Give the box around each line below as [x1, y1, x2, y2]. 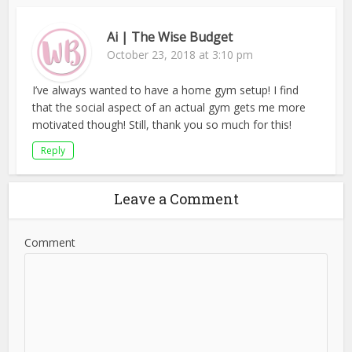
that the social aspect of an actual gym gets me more [32, 100, 306, 115]
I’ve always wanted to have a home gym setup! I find [32, 82, 299, 98]
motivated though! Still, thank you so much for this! [32, 117, 292, 133]
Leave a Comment [113, 189, 239, 209]
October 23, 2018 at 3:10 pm [107, 47, 254, 63]
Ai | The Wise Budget [107, 28, 233, 46]
